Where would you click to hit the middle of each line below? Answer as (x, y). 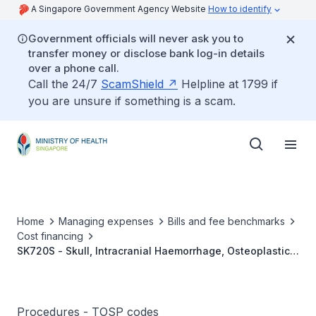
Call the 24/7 (65, 84)
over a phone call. (74, 68)
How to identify (240, 9)
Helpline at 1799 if (228, 84)
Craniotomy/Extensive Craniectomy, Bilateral (126, 266)
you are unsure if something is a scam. (132, 101)
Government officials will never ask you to (136, 38)
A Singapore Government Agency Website (120, 9)
